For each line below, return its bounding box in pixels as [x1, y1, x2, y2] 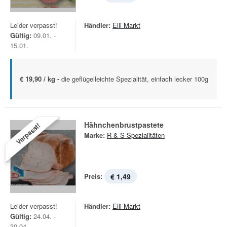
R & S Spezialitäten [107, 130, 165, 140]
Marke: [84, 130, 105, 140]
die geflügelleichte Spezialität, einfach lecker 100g [61, 74, 208, 84]
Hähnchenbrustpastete [84, 120, 164, 130]
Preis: [84, 171, 102, 181]
